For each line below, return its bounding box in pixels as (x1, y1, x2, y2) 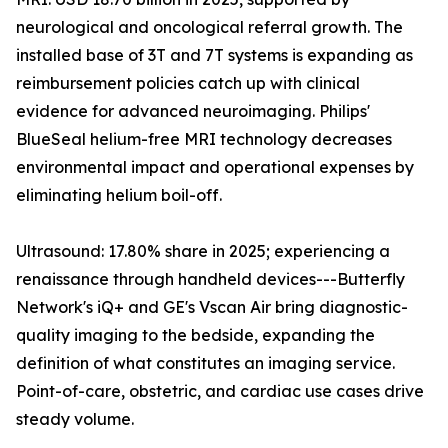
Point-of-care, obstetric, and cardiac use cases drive (16, 381, 424, 402)
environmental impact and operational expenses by (16, 157, 414, 178)
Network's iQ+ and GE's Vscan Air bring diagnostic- (16, 297, 408, 318)
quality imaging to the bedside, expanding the (16, 325, 375, 346)
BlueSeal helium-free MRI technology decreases (16, 129, 392, 150)
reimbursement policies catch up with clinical (16, 73, 360, 94)
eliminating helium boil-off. (16, 185, 222, 206)
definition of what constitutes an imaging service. (16, 353, 395, 374)
